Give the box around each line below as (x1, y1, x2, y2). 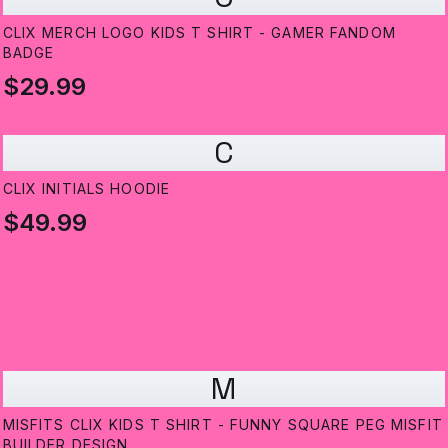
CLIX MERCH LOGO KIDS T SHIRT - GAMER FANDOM (2, 24, 396, 42)
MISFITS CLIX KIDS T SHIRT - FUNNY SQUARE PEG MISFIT (2, 416, 443, 434)
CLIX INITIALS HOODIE (2, 180, 171, 198)
